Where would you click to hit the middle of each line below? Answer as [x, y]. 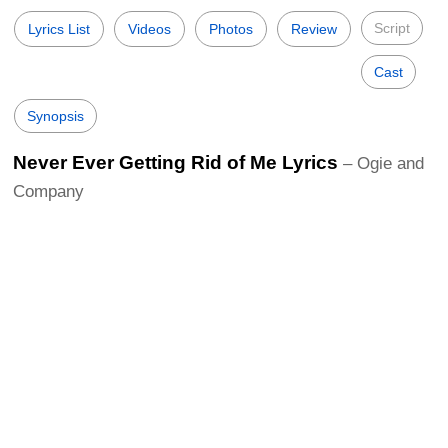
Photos [231, 29]
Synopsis [55, 116]
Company [48, 191]
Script [392, 28]
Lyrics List [59, 29]
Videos [149, 29]
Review [314, 29]
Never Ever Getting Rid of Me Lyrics [175, 162]
